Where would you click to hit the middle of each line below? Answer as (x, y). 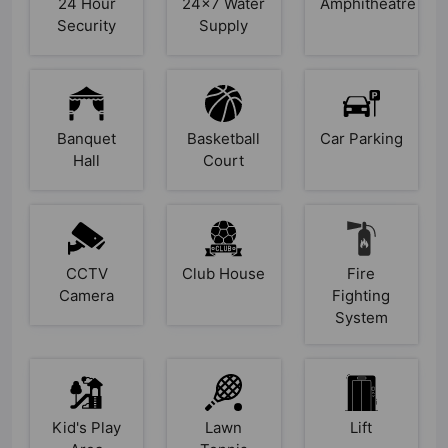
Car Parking (361, 139)
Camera (87, 296)
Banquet (87, 139)
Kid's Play (87, 428)
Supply (224, 26)
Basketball (224, 139)
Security (87, 26)
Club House (224, 274)
